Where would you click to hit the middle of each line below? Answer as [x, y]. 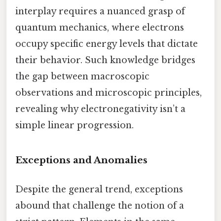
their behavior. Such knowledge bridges [105, 60]
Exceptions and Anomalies [81, 160]
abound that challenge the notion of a [100, 205]
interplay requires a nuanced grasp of [100, 11]
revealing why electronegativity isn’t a [100, 109]
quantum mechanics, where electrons [100, 27]
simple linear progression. [74, 125]
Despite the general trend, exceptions [99, 189]
